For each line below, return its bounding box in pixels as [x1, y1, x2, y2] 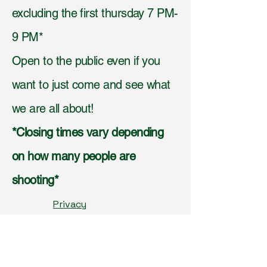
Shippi [108, 241, 138, 253]
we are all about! [12, 101, 98, 116]
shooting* [12, 173, 59, 187]
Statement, [53, 241, 108, 253]
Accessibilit [85, 212, 138, 225]
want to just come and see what [12, 77, 170, 92]
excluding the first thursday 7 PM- [12, 6, 178, 20]
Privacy [53, 198, 86, 210]
